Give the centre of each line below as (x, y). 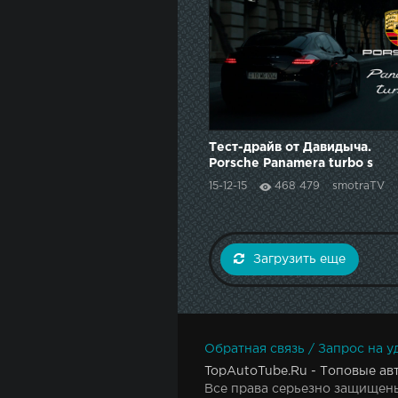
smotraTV (358, 186)
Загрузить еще (299, 259)
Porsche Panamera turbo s (291, 163)
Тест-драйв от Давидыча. (290, 147)
